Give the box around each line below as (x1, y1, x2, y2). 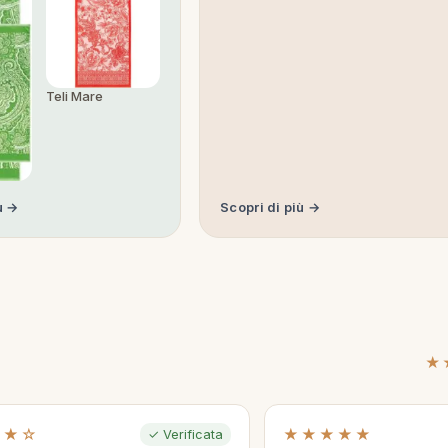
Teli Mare (46, 87, 104, 104)
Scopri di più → (220, 198, 321, 215)
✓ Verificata (148, 426, 223, 442)
